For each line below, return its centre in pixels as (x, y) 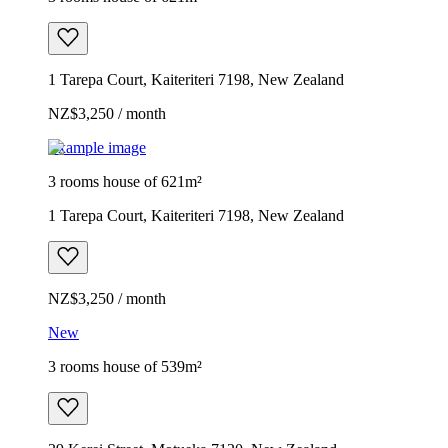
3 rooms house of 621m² (125, 181)
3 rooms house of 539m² (125, 366)
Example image (97, 147)
